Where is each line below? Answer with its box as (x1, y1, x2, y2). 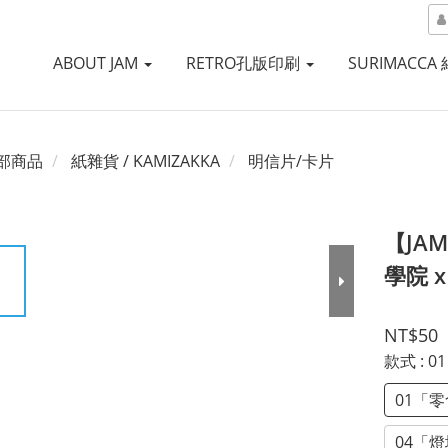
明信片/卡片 (248, 150, 334, 172)
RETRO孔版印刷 (185, 52, 304, 74)
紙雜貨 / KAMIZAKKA (71, 150, 220, 172)
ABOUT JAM (52, 52, 142, 74)
